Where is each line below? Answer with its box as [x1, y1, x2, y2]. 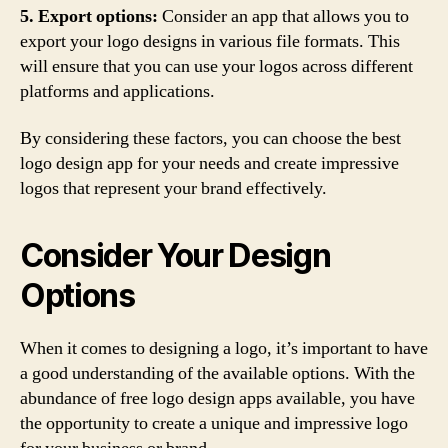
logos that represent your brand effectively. [20, 177, 327, 200]
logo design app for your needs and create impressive [20, 152, 399, 175]
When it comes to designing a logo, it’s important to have [20, 337, 428, 360]
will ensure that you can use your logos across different [20, 54, 413, 78]
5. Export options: [20, 4, 158, 28]
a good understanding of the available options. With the [20, 362, 415, 385]
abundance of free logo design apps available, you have [20, 387, 415, 410]
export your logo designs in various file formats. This [20, 29, 400, 53]
